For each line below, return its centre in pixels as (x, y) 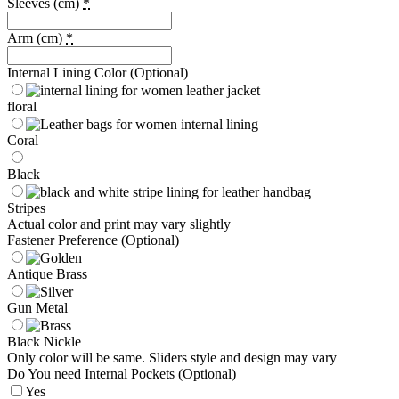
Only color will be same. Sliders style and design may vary (172, 357)
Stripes (26, 208)
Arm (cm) (37, 37)
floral (22, 106)
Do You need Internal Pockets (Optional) (122, 373)
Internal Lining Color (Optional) (98, 72)
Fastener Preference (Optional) (93, 240)
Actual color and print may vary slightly (119, 224)
